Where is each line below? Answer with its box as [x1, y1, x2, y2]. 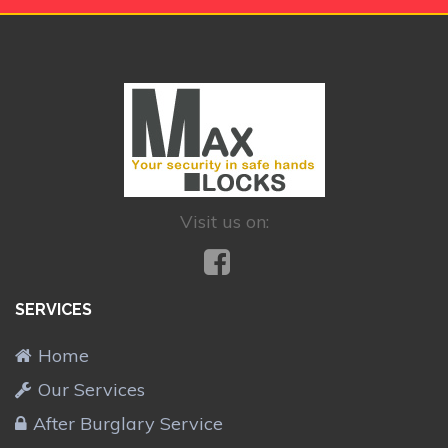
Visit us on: [179, 210, 269, 233]
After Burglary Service [33, 411, 223, 435]
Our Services [38, 377, 145, 401]
